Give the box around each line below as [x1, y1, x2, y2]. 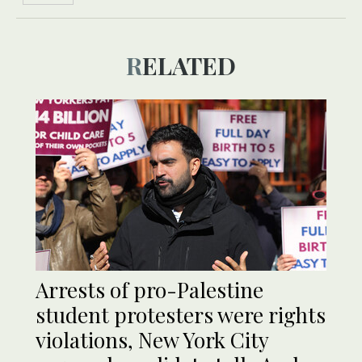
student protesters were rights [36, 300, 326, 329]
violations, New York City [36, 325, 268, 354]
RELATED [142, 48, 236, 82]
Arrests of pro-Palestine [36, 275, 263, 304]
